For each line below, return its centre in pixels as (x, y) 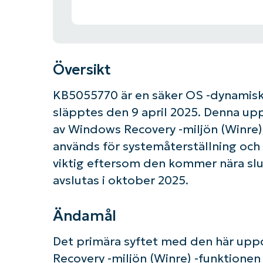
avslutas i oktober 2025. (120, 181)
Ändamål (85, 215)
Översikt (82, 69)
